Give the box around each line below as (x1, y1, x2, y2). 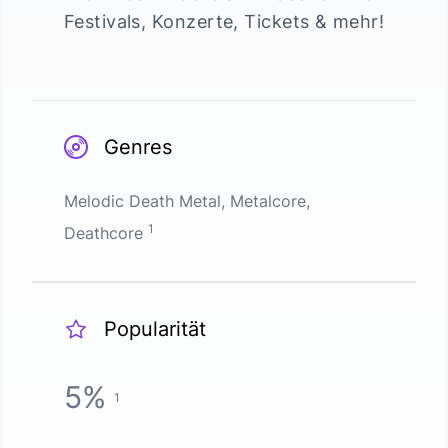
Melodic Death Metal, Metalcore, (64, 191, 310, 211)
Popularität (104, 317, 206, 341)
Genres (104, 135, 172, 159)
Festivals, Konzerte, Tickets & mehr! (63, 11, 385, 32)
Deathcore (64, 223, 143, 243)
